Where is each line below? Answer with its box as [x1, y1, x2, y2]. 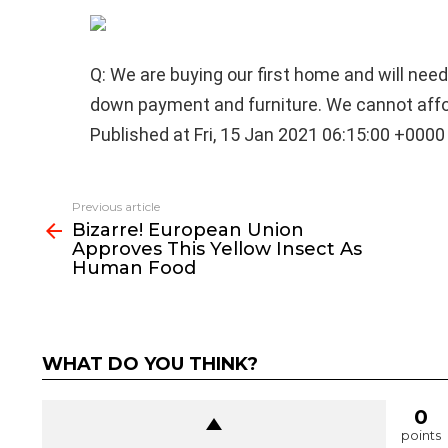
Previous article [71, 199, 160, 214]
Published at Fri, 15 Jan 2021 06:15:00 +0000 [89, 124, 445, 145]
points [400, 427, 441, 443]
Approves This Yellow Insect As [71, 238, 362, 260]
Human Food [71, 257, 196, 279]
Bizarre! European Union [71, 219, 304, 241]
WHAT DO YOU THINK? [41, 353, 258, 375]
